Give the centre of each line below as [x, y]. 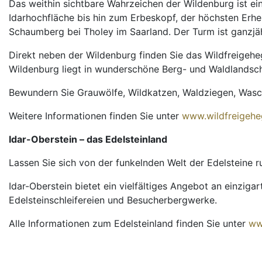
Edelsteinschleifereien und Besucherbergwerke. [113, 200]
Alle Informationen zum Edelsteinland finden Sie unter [129, 223]
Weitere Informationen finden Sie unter [95, 116]
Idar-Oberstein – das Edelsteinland [88, 139]
